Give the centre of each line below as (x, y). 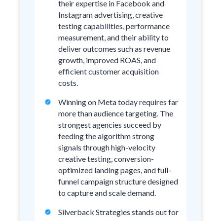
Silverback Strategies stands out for (118, 212)
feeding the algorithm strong (106, 136)
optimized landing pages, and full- (115, 170)
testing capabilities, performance (114, 26)
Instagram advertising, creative (110, 15)
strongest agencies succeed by (110, 125)
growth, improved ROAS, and (107, 60)
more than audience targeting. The (116, 113)
